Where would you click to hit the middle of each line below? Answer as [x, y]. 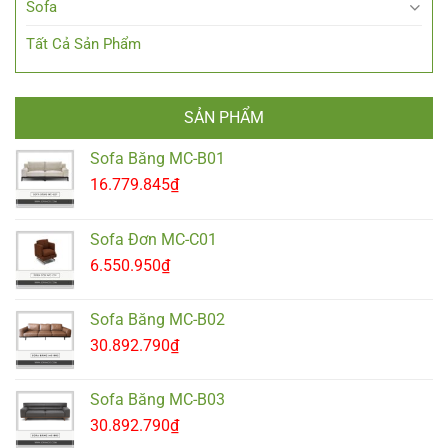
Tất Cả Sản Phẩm [83, 43]
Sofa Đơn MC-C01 [153, 239]
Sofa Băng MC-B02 [157, 319]
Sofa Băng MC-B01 [157, 158]
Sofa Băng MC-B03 [157, 399]
